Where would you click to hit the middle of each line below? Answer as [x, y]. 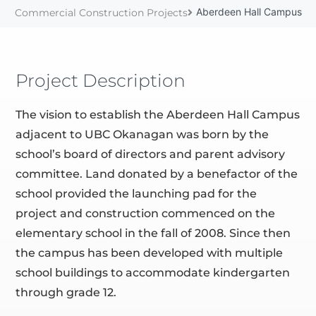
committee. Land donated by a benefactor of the [157, 174]
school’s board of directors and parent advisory [151, 154]
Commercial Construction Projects [101, 12]
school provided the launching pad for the [136, 193]
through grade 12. [66, 292]
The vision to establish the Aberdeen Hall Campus [158, 114]
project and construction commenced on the [146, 213]
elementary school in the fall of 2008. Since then [153, 233]
